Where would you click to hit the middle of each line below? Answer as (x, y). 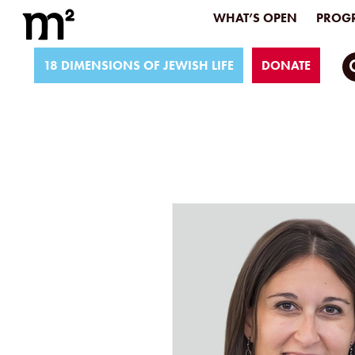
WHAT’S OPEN (256, 18)
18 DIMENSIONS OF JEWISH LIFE (139, 65)
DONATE (286, 65)
